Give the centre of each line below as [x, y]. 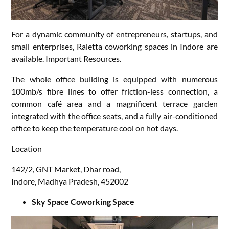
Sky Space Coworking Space [83, 202]
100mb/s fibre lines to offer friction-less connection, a [114, 91]
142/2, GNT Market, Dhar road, [66, 169]
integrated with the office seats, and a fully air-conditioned [114, 116]
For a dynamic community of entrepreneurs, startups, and [114, 34]
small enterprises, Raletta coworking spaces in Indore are [114, 47]
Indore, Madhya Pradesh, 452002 [70, 181]
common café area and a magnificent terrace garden [114, 104]
